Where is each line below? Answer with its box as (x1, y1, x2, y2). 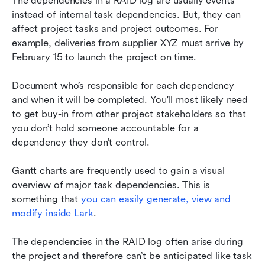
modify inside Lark (12, 207, 93, 219)
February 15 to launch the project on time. (12, 51, 196, 63)
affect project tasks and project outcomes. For (12, 22, 219, 34)
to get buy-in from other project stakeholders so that (12, 108, 247, 119)
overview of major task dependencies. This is (12, 179, 211, 190)
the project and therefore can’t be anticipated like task (12, 250, 252, 261)
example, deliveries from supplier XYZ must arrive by (12, 37, 244, 49)
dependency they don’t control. (12, 136, 150, 148)
